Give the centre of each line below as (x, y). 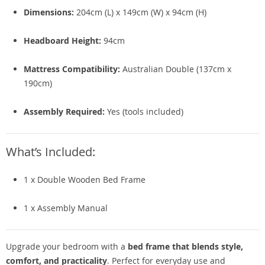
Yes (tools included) (144, 112)
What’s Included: (51, 152)
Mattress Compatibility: (72, 69)
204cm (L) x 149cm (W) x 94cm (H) (140, 12)
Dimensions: (49, 12)
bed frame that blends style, (185, 246)
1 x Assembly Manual (66, 208)
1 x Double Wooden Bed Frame (85, 180)
